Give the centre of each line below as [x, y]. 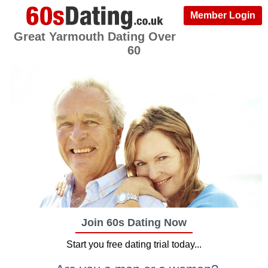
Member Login [223, 15]
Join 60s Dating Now [134, 223]
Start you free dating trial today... [134, 244]
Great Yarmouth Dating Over [95, 36]
